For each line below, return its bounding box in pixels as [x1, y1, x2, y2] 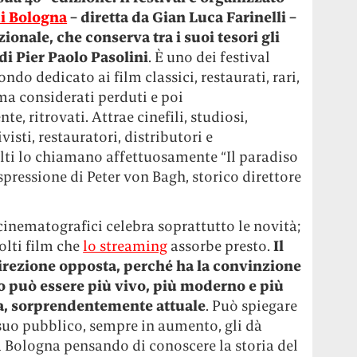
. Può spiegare [206, 296, 298, 315]
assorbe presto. [167, 237, 274, 255]
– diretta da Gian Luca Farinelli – [67, 8, 297, 26]
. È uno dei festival [148, 48, 271, 66]
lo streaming [83, 237, 168, 255]
